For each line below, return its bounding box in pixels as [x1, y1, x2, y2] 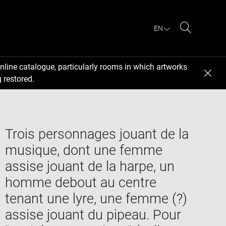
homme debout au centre [5, 174, 156, 191]
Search [185, 34, 212, 44]
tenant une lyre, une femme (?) [5, 190, 187, 207]
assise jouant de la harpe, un [5, 158, 175, 175]
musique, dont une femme [5, 142, 162, 158]
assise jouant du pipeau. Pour [5, 206, 181, 223]
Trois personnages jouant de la [5, 126, 189, 142]
